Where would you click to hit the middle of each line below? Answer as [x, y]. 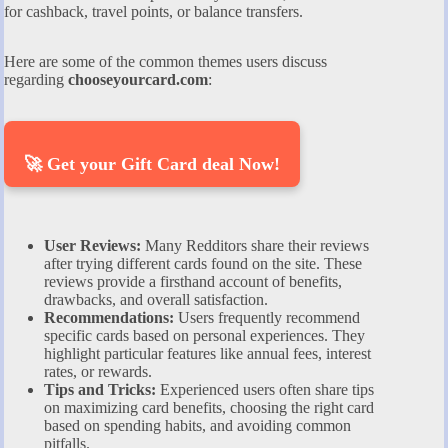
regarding [36, 79]
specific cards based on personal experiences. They [204, 335]
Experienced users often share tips [265, 389]
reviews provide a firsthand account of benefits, [193, 281]
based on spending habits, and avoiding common [197, 425]
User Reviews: [92, 245]
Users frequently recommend [267, 317]
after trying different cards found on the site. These [203, 263]
